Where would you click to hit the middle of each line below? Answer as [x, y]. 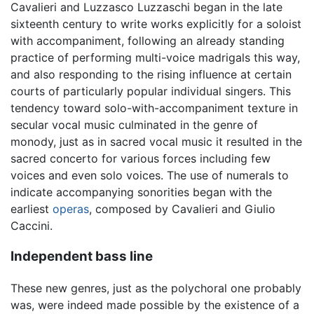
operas [71, 209]
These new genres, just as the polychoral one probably [156, 288]
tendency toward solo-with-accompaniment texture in [154, 108]
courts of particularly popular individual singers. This [151, 91]
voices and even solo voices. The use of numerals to [150, 175]
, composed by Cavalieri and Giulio [182, 209]
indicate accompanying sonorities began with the [141, 192]
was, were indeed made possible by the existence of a [155, 305]
